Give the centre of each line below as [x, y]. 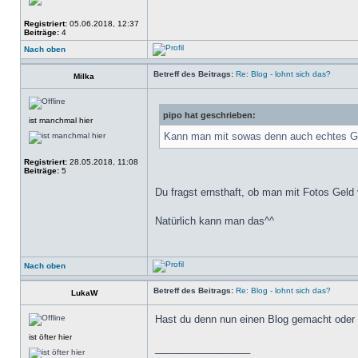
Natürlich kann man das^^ [215, 221]
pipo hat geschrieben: [209, 115]
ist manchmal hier [61, 120]
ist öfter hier [50, 337]
